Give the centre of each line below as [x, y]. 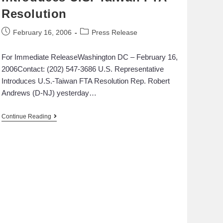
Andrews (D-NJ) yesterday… [49, 93]
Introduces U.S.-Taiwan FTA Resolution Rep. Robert [86, 81]
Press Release [114, 32]
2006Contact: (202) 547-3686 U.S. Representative [83, 69]
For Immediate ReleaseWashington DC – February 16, [90, 57]
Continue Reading [26, 116]
